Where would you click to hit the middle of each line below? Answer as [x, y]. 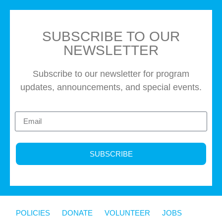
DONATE [77, 213]
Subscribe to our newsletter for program [111, 74]
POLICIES [33, 213]
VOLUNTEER [127, 213]
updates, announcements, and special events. [111, 87]
